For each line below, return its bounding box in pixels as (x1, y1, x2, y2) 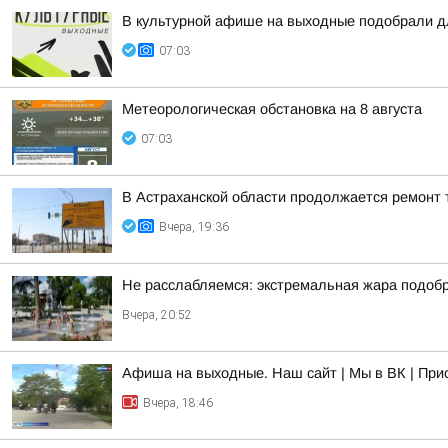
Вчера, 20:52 (122, 308, 192, 322)
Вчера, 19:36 (159, 220, 229, 234)
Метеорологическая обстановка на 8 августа (122, 101, 422, 117)
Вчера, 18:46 (143, 396, 213, 410)
